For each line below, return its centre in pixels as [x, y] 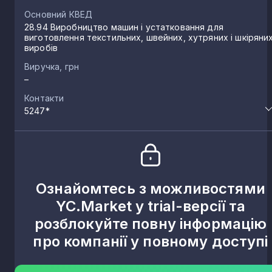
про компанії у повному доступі [151, 241]
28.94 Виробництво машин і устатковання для [124, 27]
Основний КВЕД [59, 14]
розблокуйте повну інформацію [151, 223]
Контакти [44, 98]
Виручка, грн [52, 66]
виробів [41, 47]
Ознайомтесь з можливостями [151, 188]
